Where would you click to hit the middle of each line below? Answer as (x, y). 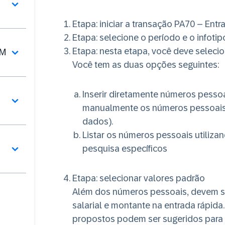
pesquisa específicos (125, 149)
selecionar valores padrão (151, 178)
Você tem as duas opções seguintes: (146, 65)
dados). (98, 122)
